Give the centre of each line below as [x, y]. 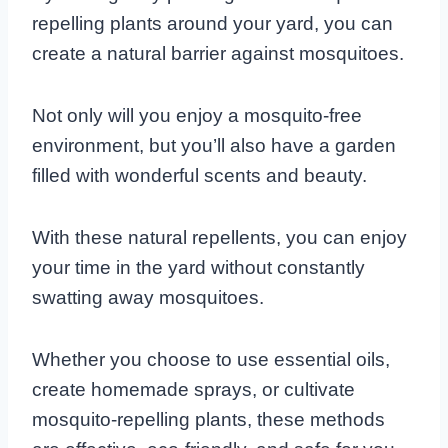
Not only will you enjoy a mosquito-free [197, 115]
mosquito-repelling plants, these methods [208, 419]
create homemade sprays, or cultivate [193, 389]
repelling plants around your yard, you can [212, 23]
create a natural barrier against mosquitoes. [218, 53]
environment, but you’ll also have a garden [214, 145]
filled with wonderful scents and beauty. [199, 175]
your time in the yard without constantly [198, 267]
